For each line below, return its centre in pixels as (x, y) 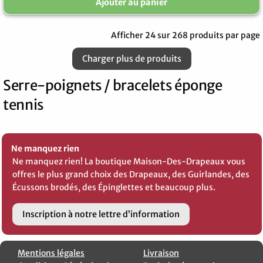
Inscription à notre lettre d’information (101, 215)
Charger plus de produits (131, 58)
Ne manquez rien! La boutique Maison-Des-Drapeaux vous (129, 161)
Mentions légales (51, 253)
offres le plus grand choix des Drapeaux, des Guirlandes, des (131, 174)
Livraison (161, 253)
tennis (23, 104)
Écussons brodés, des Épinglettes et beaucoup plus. (114, 187)
